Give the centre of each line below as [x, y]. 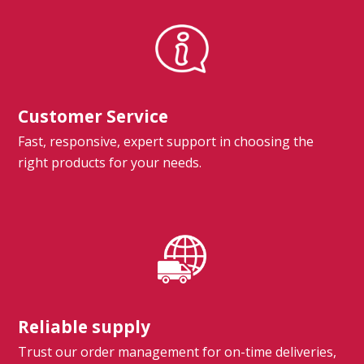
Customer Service [93, 116]
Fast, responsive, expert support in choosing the [166, 141]
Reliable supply [84, 326]
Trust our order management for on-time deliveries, [178, 351]
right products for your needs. [110, 162]
